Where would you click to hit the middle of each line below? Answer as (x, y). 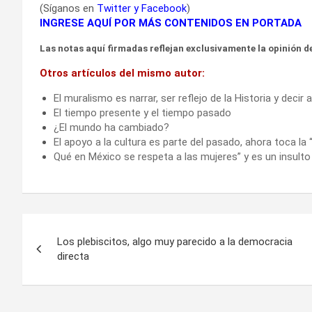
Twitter (114, 8)
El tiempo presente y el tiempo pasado (142, 112)
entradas (65, 284)
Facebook (164, 8)
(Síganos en (68, 8)
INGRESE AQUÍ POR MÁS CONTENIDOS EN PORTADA (171, 23)
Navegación (81, 227)
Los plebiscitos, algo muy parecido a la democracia (175, 241)
